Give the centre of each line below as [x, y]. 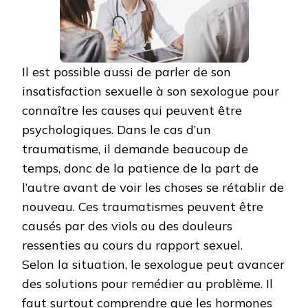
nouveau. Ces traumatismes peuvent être [143, 207]
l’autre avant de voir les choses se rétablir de [153, 188]
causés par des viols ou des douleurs [127, 226]
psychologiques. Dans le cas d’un [117, 130]
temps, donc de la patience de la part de [140, 168]
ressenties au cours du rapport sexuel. [132, 245]
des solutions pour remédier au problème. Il [147, 284]
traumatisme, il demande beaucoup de [135, 149]
